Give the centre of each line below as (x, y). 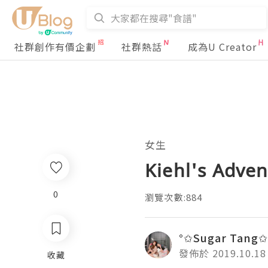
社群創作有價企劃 (55, 47)
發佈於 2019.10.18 (223, 253)
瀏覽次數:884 (174, 197)
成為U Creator (222, 47)
